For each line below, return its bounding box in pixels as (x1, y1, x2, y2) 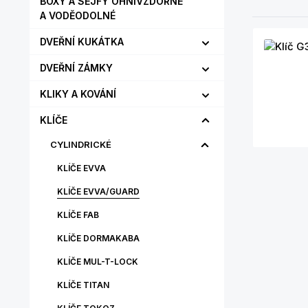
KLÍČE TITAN (57, 280, 109, 290)
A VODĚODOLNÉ (40, 10, 115, 21)
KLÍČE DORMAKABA (57, 233, 140, 243)
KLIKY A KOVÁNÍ (40, 88, 116, 100)
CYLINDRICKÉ (50, 139, 111, 150)
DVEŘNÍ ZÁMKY (40, 62, 113, 74)
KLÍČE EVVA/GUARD (57, 186, 140, 197)
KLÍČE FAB (57, 210, 99, 220)
